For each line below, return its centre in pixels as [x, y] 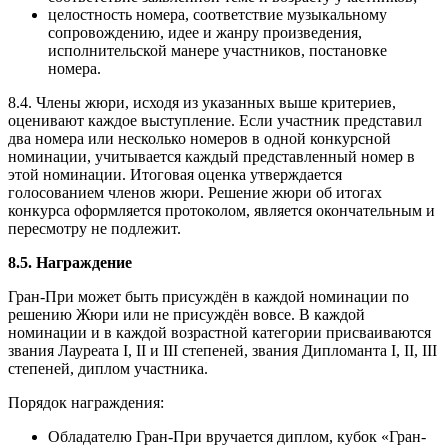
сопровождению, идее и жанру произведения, [205, 32]
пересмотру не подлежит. [94, 228]
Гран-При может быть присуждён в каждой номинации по [208, 296]
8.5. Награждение [70, 262]
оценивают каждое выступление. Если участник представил [215, 120]
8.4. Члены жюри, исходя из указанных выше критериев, [202, 102]
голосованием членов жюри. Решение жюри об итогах [195, 192]
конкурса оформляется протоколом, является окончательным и [221, 210]
